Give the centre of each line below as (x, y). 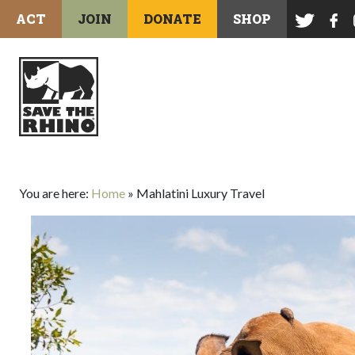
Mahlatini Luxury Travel (200, 193)
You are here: (55, 193)
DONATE (172, 19)
